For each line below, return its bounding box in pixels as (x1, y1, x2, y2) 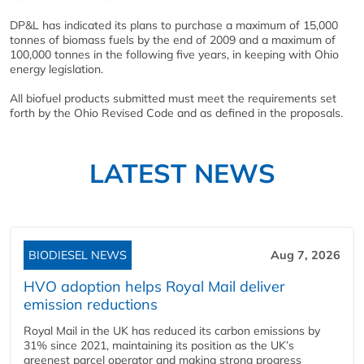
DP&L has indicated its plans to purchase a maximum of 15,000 (10, 17, 338, 32)
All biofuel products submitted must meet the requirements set (10, 90, 336, 106)
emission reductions (24, 294, 158, 314)
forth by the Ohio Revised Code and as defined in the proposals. (10, 105, 343, 120)
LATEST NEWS (89, 156, 275, 189)
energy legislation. (10, 61, 103, 76)
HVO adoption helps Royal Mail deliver (24, 276, 285, 296)
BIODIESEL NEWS (28, 247, 127, 262)
